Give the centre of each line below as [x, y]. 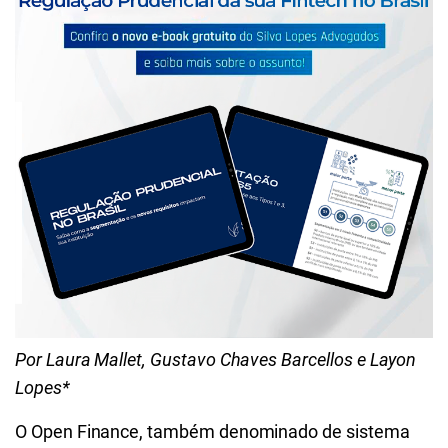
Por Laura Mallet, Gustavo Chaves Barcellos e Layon [216, 359]
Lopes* [42, 387]
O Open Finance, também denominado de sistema [212, 431]
